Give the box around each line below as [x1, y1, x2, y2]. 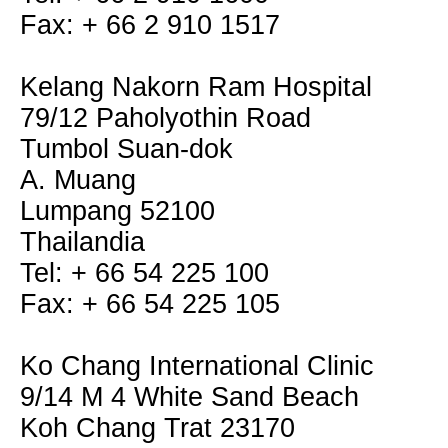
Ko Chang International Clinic [20, 351, 374, 381]
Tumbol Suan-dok [20, 134, 233, 164]
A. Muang [20, 165, 136, 195]
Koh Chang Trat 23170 [20, 413, 295, 443]
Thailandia [20, 227, 145, 257]
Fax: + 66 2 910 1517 [20, 10, 280, 40]
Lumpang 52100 [20, 196, 215, 226]
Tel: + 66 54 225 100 [20, 258, 269, 288]
